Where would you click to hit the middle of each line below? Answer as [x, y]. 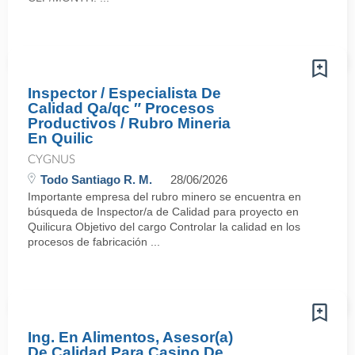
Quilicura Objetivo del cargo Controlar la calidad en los [164, 227]
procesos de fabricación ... [94, 242]
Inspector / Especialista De [124, 93]
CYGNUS [52, 160]
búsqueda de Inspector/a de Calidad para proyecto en [163, 212]
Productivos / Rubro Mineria [129, 123]
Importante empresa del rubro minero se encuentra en [164, 197]
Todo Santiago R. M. [96, 179]
